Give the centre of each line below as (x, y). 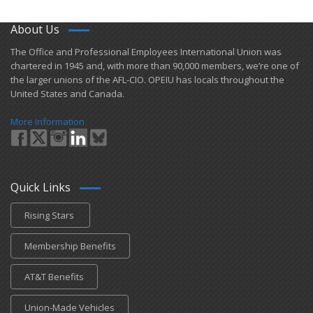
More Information (48, 122)
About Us (35, 29)
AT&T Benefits (54, 277)
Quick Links (41, 187)
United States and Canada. (67, 94)
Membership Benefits (70, 246)
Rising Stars (50, 215)
